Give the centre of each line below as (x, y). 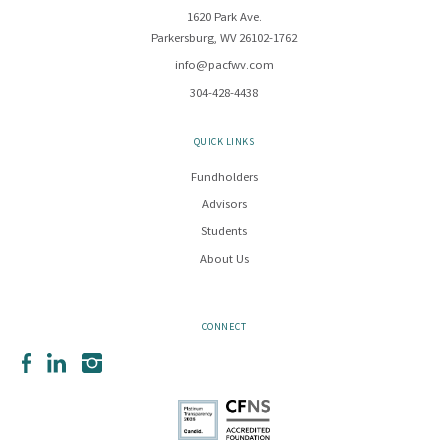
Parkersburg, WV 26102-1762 (224, 39)
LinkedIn (88, 362)
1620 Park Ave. (224, 18)
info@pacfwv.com (224, 67)
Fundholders (224, 178)
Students (224, 233)
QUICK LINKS (224, 142)
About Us (224, 260)
